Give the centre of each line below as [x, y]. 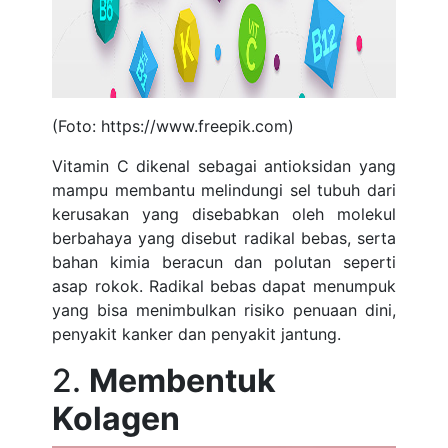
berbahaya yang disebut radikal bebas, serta [224, 238]
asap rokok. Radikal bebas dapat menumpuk [224, 286]
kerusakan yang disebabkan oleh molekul [224, 214]
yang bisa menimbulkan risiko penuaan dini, [224, 310]
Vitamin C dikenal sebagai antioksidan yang [224, 166]
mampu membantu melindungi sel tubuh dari [224, 190]
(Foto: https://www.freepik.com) [173, 126]
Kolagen [116, 418]
